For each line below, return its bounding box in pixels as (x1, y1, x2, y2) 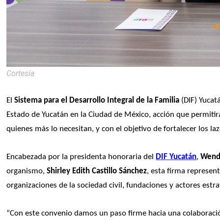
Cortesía (6, 68, 35, 78)
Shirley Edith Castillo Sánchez (47, 166, 147, 175)
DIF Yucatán (156, 152, 197, 161)
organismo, (6, 166, 47, 175)
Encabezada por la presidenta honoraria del (6, 152, 156, 161)
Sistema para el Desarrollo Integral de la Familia (14, 96, 180, 105)
